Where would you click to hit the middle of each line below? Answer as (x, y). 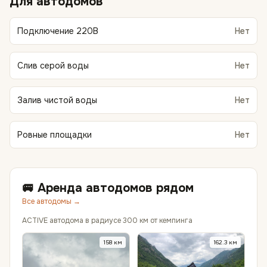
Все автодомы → (51, 201)
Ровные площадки (55, 135)
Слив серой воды (53, 66)
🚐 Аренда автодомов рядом (108, 188)
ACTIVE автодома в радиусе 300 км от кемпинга (107, 221)
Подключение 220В (58, 31)
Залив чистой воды (57, 100)
